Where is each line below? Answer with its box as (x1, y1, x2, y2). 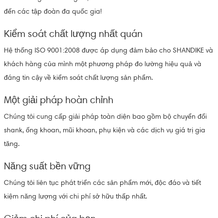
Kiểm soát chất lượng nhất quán (3, 28, 143, 40)
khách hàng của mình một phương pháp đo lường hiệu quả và (3, 60, 201, 69)
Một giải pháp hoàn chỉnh (3, 94, 113, 106)
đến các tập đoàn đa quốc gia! (3, 7, 102, 16)
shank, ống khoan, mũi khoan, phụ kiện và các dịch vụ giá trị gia (3, 126, 205, 135)
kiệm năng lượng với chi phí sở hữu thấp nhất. (3, 192, 147, 201)
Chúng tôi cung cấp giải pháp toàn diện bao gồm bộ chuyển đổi (3, 112, 207, 121)
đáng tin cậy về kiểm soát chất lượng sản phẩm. (3, 73, 153, 82)
